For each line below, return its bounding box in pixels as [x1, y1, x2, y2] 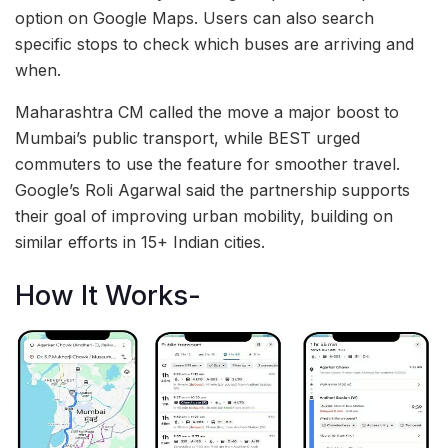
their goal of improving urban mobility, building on [15, 206, 393, 227]
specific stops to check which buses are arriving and [15, 34, 414, 55]
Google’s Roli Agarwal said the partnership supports [15, 180, 410, 201]
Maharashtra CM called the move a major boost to [15, 102, 399, 123]
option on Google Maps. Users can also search [15, 8, 374, 29]
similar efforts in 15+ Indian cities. [15, 232, 265, 253]
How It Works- [15, 278, 201, 312]
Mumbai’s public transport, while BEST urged [15, 128, 360, 149]
